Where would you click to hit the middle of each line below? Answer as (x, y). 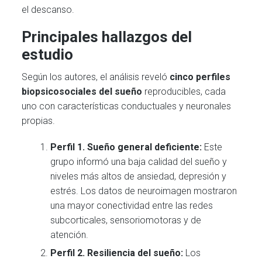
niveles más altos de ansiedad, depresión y (139, 176)
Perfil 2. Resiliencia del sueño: (117, 253)
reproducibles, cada (184, 92)
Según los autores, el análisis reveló (96, 77)
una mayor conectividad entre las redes (132, 205)
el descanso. (48, 10)
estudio (48, 55)
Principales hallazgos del (107, 37)
